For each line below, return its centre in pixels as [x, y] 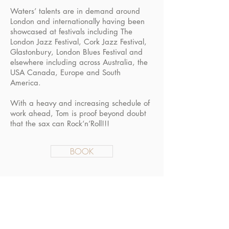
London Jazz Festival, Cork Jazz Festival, [78, 42]
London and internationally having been [77, 21]
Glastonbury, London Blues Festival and [76, 52]
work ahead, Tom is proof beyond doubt [78, 113]
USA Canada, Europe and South [65, 72]
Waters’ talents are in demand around [75, 11]
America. [26, 83]
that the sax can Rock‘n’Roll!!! [60, 123]
